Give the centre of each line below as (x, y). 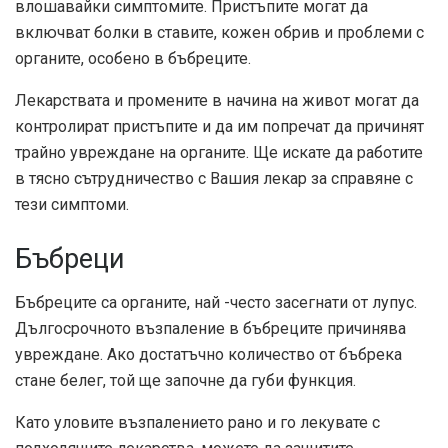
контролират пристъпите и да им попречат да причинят (219, 127)
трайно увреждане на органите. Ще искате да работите (219, 153)
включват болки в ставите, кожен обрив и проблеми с (219, 33)
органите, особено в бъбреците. (133, 59)
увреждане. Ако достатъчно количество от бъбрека (208, 355)
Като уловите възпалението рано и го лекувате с (197, 423)
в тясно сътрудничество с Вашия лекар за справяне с (214, 179)
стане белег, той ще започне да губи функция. (185, 381)
